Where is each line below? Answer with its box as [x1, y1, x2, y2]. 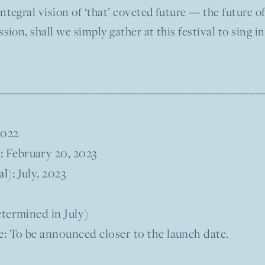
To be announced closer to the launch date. [7, 225, 229, 243]
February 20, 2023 [3, 145, 98, 162]
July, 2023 [15, 165, 67, 182]
